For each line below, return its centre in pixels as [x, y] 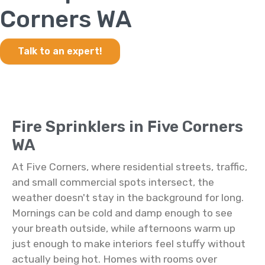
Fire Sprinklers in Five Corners [127, 127]
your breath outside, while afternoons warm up [124, 228]
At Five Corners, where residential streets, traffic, [130, 167]
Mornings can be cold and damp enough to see [122, 213]
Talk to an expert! [60, 51]
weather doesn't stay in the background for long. [128, 198]
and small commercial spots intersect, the [113, 182]
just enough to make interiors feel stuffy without [129, 244]
